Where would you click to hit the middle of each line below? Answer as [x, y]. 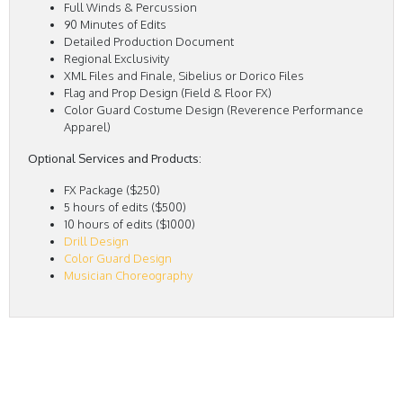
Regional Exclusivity [116, 59]
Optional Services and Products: [115, 159]
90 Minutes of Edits [115, 25]
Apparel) [87, 127]
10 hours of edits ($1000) [130, 224]
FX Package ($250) [112, 190]
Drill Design [96, 242]
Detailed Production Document [149, 42]
